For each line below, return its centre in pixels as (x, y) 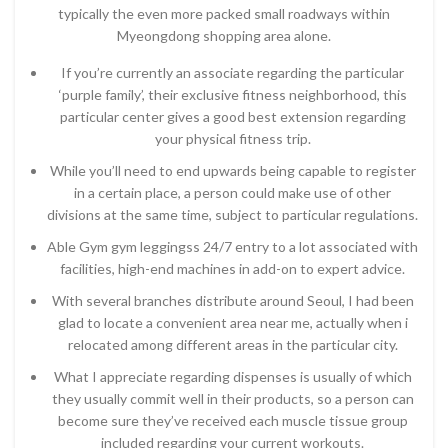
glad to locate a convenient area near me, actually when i (232, 322)
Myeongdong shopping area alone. (224, 35)
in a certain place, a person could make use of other (232, 192)
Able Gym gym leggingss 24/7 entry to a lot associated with (232, 246)
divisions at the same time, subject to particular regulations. (232, 214)
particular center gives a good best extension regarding (232, 116)
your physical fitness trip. (232, 138)
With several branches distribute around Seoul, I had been (232, 300)
